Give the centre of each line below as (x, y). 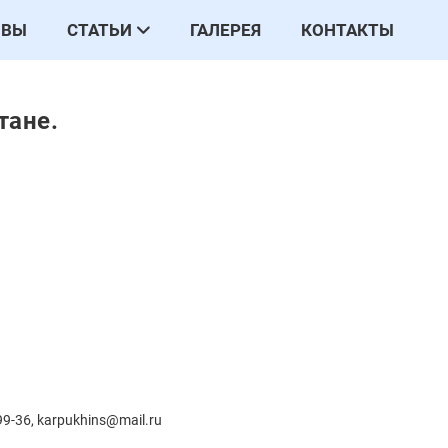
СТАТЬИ (99, 29)
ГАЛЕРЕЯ (225, 29)
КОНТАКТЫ (347, 29)
